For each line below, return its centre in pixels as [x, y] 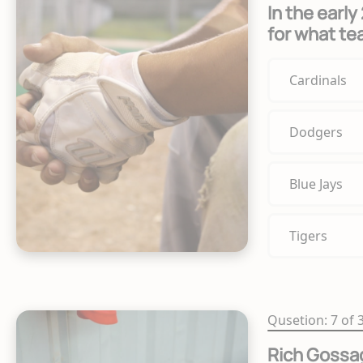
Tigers [308, 235]
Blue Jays [316, 184]
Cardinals [318, 80]
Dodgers [316, 132]
